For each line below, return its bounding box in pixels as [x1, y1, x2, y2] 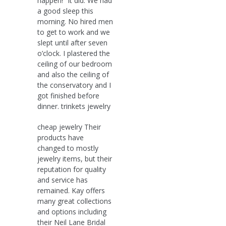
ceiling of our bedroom [37, 59, 112, 69]
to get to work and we [37, 27, 110, 37]
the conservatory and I [37, 80, 111, 90]
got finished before [37, 90, 99, 100]
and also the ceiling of [37, 69, 109, 79]
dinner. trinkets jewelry [37, 101, 110, 111]
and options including [37, 206, 106, 216]
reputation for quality [37, 164, 106, 174]
